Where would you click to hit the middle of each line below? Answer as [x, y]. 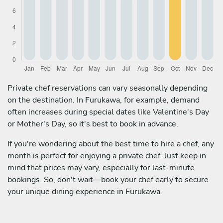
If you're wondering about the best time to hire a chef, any [111, 144]
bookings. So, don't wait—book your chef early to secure [108, 179]
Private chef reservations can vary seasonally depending [108, 88]
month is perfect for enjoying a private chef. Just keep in [107, 156]
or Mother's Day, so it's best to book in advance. [93, 124]
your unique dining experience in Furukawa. [85, 191]
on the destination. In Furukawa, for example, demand [104, 100]
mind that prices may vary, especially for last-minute [101, 167]
